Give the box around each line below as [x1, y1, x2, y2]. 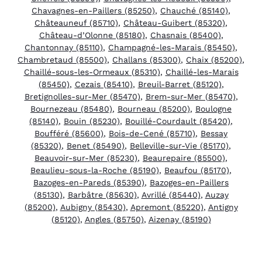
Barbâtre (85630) [67, 189, 137, 199]
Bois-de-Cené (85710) [109, 128, 195, 138]
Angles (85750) [84, 214, 144, 224]
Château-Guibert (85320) [123, 18, 225, 27]
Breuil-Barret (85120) [137, 79, 222, 89]
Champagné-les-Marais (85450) [108, 42, 235, 52]
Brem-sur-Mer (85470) [145, 91, 236, 101]
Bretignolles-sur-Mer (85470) [24, 91, 140, 101]
